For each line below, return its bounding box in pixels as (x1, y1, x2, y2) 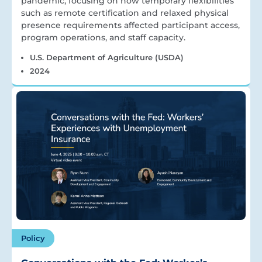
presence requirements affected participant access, (21, 19, 240, 30)
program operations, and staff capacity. (21, 32, 185, 43)
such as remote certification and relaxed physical (21, 7, 229, 18)
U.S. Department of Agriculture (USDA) (29, 52, 184, 62)
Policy (21, 233, 45, 243)
